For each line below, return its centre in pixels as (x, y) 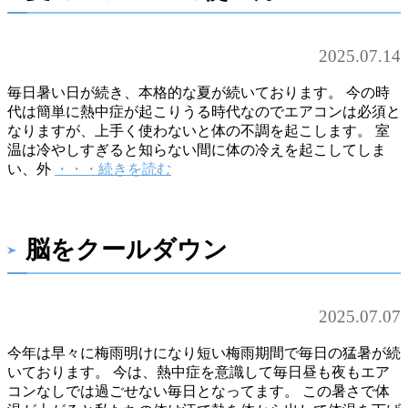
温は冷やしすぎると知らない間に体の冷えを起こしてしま (197, 150)
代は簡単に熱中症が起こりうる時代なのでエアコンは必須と (204, 112)
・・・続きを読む (113, 169)
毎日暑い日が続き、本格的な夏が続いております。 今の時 (199, 93)
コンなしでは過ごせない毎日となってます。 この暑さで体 (199, 391)
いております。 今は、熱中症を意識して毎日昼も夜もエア (199, 372)
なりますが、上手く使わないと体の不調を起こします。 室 (199, 131)
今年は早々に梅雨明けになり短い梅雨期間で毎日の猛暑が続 (204, 352)
